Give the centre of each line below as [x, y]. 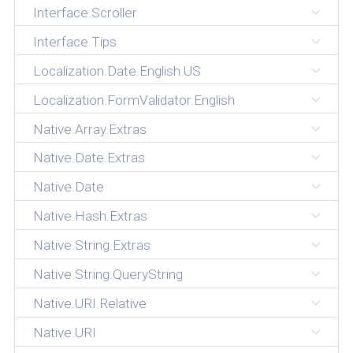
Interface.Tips [74, 41]
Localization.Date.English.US [117, 71]
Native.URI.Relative [89, 304]
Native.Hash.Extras [90, 216]
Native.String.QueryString [108, 275]
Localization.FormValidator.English [134, 100]
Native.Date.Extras [89, 158]
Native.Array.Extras [89, 129]
